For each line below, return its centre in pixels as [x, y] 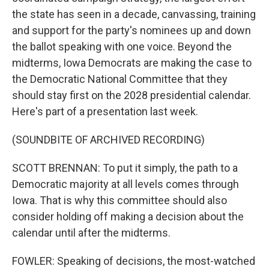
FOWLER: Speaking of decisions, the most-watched [134, 261]
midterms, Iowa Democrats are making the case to [132, 63]
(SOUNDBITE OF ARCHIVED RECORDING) [108, 140]
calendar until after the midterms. [91, 233]
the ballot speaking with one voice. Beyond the [122, 47]
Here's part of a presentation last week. [105, 111]
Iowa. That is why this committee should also [119, 200]
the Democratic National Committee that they [120, 79]
